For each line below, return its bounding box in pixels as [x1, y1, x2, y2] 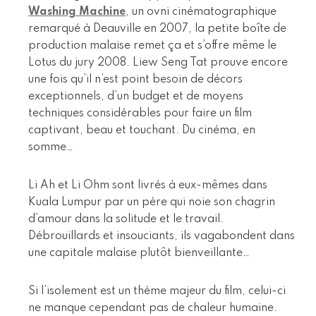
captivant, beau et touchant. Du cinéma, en [28, 124, 255, 136]
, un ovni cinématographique [126, 6, 276, 18]
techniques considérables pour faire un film [28, 107, 252, 119]
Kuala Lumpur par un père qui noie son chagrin [28, 196, 275, 208]
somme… [28, 141, 73, 153]
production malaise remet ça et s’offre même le [28, 39, 276, 51]
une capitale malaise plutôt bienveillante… [28, 247, 250, 259]
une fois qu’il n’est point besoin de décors [28, 73, 243, 85]
